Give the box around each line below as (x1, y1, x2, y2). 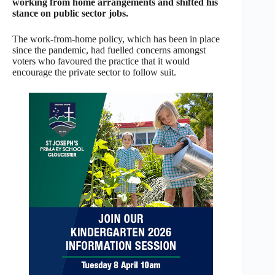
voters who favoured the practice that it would (12, 55, 190, 66)
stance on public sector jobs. (12, 7, 128, 18)
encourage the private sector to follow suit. (12, 66, 176, 77)
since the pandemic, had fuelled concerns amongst (12, 44, 206, 55)
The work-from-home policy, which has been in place (12, 33, 220, 44)
